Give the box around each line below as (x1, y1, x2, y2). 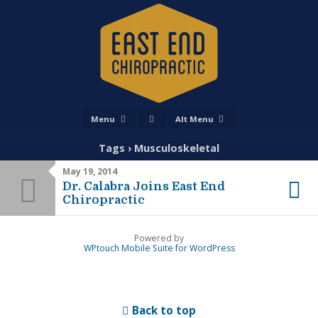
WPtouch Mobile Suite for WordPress (83, 242, 235, 254)
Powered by (134, 232, 184, 244)
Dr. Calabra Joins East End (62, 180, 225, 193)
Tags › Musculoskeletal (99, 141, 219, 155)
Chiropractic (62, 193, 145, 207)
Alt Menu (175, 114, 216, 124)
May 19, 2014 (62, 165, 117, 177)
